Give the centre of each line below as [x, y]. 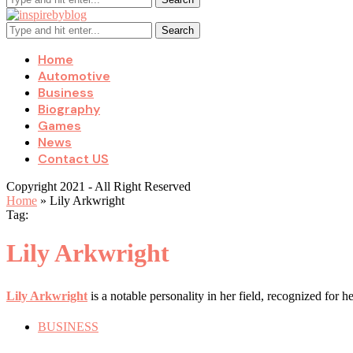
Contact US [73, 159]
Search [178, 30]
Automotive [74, 76]
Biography [69, 109]
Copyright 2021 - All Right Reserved [98, 186]
